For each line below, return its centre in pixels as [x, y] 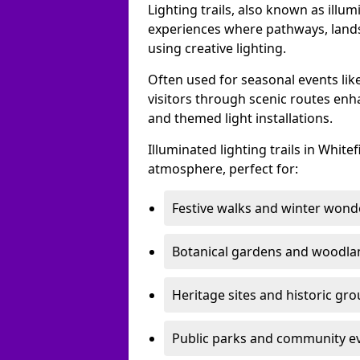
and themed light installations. [240, 118]
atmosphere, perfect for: [223, 169]
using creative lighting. [217, 48]
